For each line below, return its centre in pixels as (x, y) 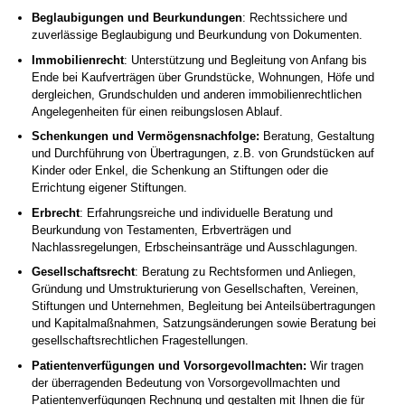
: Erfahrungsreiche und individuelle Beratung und (206, 212)
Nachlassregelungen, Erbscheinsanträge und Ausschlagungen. (195, 247)
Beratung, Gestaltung (319, 136)
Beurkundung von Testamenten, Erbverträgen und (161, 230)
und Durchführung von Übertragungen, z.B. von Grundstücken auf (203, 153)
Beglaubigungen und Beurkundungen (137, 18)
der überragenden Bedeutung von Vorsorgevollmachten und (186, 382)
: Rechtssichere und (295, 18)
